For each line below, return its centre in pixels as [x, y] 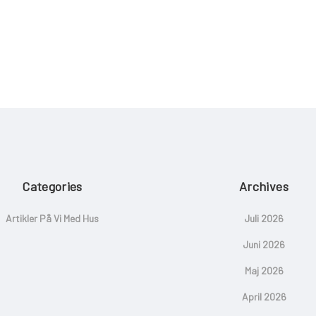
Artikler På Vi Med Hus [52, 219]
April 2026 [264, 297]
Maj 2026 [264, 271]
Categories [52, 187]
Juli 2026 [264, 219]
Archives [264, 187]
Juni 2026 [264, 245]
